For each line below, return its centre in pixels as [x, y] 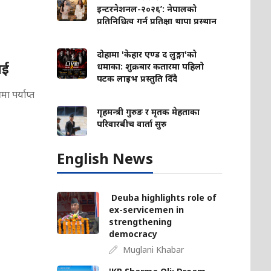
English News [105, 158]
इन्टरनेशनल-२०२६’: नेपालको [147, 9]
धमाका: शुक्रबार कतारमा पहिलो [151, 67]
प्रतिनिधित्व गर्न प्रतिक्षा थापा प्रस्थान [157, 21]
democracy [133, 234]
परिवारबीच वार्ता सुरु [132, 124]
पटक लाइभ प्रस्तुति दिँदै [137, 79]
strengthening [141, 222]
